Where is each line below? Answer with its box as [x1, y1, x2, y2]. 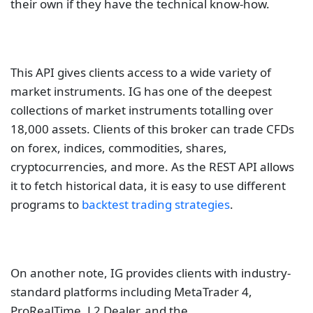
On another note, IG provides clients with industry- [10, 264, 291, 281]
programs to [10, 196, 82, 212]
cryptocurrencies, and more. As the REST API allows [10, 158, 294, 175]
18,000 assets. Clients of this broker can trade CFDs [10, 120, 294, 137]
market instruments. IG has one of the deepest [10, 82, 272, 99]
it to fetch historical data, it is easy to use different [10, 177, 286, 194]
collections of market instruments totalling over [10, 101, 273, 118]
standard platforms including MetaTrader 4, [10, 283, 252, 300]
